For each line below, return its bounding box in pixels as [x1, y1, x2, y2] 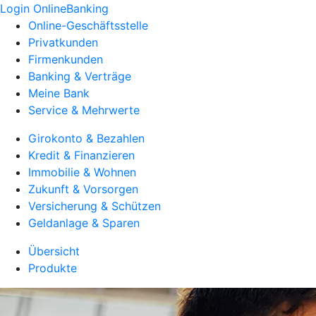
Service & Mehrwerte [28, 103, 140, 117]
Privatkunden [28, 35, 98, 49]
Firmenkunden [28, 52, 103, 66]
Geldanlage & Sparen [28, 216, 140, 230]
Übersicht [28, 244, 80, 258]
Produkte [28, 261, 77, 275]
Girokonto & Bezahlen [28, 131, 145, 145]
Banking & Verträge [28, 69, 131, 83]
